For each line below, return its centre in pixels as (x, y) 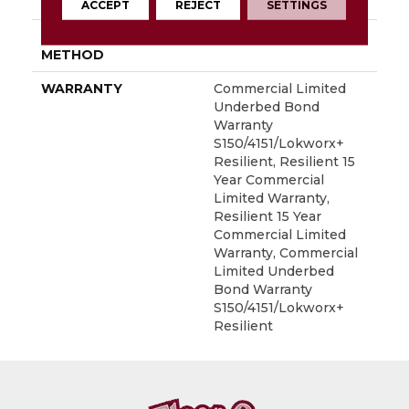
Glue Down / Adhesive (287, 36)
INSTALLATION (94, 36)
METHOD (73, 54)
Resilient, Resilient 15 (284, 161)
